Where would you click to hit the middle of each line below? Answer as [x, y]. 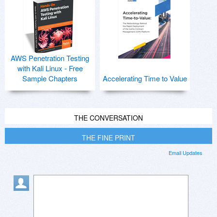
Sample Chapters [50, 78]
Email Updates [186, 153]
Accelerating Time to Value [145, 78]
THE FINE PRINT [108, 138]
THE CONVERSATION [108, 118]
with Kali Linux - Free [50, 68]
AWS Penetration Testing [50, 58]
